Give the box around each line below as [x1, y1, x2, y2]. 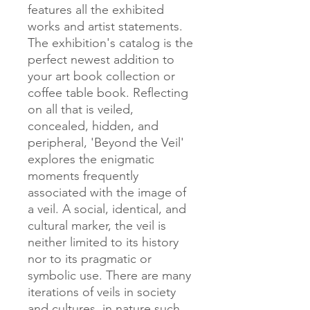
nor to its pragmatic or [28, 251, 152, 267]
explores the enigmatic [28, 152, 154, 167]
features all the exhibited [28, 2, 164, 18]
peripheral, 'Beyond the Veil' [28, 135, 184, 151]
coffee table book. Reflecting [28, 85, 188, 101]
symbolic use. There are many [28, 268, 191, 284]
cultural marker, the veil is [28, 218, 166, 234]
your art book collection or [28, 69, 175, 84]
